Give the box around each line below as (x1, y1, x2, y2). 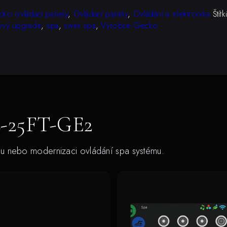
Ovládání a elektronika (133, 8, 210, 20)
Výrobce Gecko (101, 19, 158, 31)
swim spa (64, 19, 96, 31)
